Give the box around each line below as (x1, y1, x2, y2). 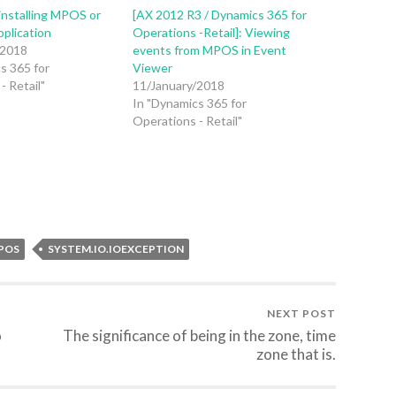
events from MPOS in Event (133, 42, 287, 57)
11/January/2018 (133, 77, 225, 93)
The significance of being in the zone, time (63, 326, 336, 346)
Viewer (133, 59, 173, 75)
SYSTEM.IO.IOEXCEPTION (48, 242, 184, 256)
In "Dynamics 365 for (133, 95, 247, 110)
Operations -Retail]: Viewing (133, 24, 291, 40)
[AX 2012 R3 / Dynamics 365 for (133, 6, 308, 22)
